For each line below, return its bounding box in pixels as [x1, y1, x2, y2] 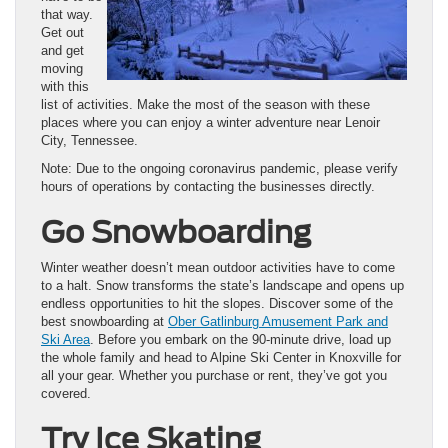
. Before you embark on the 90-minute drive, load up [90, 331, 391, 347]
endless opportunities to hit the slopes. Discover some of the [41, 295, 393, 311]
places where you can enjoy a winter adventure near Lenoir [41, 114, 380, 130]
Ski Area [41, 331, 90, 347]
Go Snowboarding [41, 213, 311, 250]
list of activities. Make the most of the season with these [41, 96, 370, 112]
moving [41, 60, 83, 76]
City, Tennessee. [41, 132, 138, 148]
